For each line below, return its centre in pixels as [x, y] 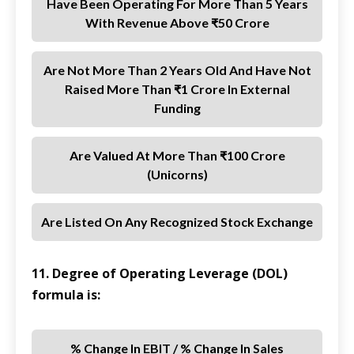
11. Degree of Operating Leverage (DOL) [160, 274]
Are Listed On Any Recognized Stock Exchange [177, 222]
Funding [177, 108]
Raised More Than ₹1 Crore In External [177, 89]
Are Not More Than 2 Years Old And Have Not [177, 70]
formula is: [66, 295]
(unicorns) [177, 175]
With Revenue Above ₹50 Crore [177, 23]
